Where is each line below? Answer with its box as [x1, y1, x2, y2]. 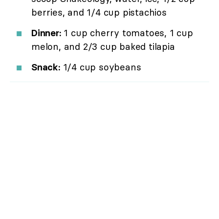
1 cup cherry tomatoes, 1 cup [61, 26, 193, 39]
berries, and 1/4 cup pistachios [31, 6, 167, 18]
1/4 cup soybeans [60, 61, 141, 73]
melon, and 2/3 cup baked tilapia [31, 40, 175, 52]
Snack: [31, 61, 60, 73]
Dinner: [31, 26, 61, 39]
